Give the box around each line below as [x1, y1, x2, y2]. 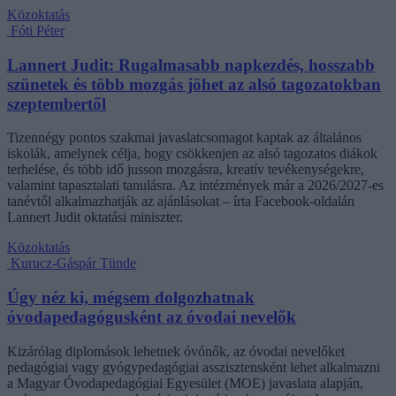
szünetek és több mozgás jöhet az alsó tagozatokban [7, 74, 381, 94]
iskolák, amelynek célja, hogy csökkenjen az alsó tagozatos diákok [7, 146, 377, 162]
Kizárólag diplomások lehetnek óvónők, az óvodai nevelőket [7, 343, 345, 359]
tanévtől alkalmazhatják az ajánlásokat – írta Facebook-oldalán [7, 194, 354, 209]
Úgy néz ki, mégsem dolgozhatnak [7, 288, 255, 308]
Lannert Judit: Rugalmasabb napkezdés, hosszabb [7, 55, 375, 74]
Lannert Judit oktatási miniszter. [7, 209, 183, 225]
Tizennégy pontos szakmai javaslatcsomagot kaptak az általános [7, 130, 362, 146]
